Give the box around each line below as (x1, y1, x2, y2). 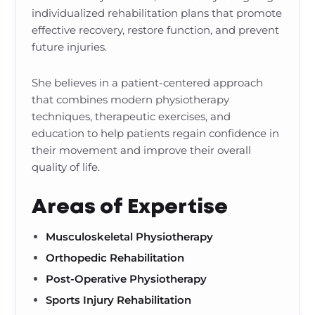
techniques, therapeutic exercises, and (32, 110, 231, 123)
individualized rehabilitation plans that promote (32, 6, 283, 20)
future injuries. (32, 40, 108, 53)
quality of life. (32, 160, 101, 174)
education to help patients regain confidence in (32, 127, 280, 140)
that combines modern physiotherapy (32, 93, 230, 106)
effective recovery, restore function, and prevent (32, 23, 280, 37)
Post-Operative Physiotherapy (46, 272, 207, 285)
